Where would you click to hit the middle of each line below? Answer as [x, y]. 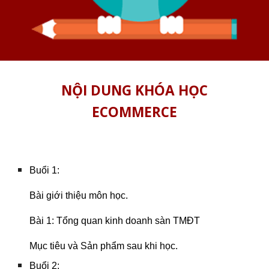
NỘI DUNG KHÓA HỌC [134, 90]
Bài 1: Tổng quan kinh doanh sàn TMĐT [115, 221]
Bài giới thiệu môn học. [79, 195]
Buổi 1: [46, 170]
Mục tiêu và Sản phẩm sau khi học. [104, 246]
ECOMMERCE [134, 112]
